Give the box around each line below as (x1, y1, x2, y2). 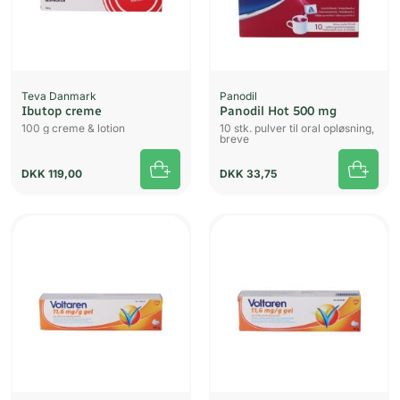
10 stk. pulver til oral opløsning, (220, 121, 374, 136)
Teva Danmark (21, 89, 96, 104)
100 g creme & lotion (21, 121, 125, 136)
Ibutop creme (21, 104, 102, 120)
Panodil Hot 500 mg (220, 104, 337, 120)
